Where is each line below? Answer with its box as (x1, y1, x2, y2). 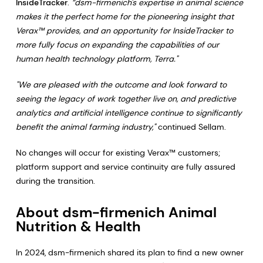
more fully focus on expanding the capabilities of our (15, 39, 219, 50)
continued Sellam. (155, 122, 226, 132)
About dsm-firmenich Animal (15, 203, 217, 221)
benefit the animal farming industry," (15, 122, 156, 132)
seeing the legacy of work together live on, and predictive (15, 93, 236, 104)
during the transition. (15, 176, 95, 186)
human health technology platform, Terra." (15, 53, 178, 64)
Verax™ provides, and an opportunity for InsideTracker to (15, 25, 233, 36)
